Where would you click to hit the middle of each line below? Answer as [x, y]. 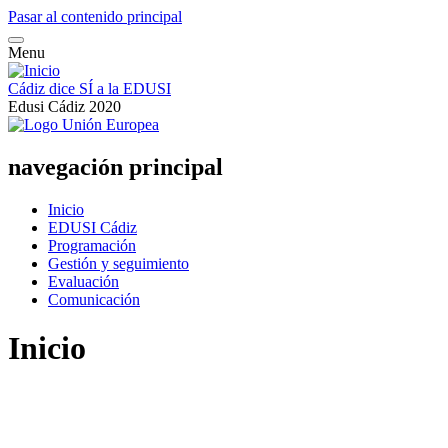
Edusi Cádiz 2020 [64, 106]
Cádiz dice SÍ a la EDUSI [89, 88]
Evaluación [83, 281]
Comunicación [94, 299]
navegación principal [115, 166]
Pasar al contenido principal [95, 16]
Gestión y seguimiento [118, 263]
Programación [92, 245]
